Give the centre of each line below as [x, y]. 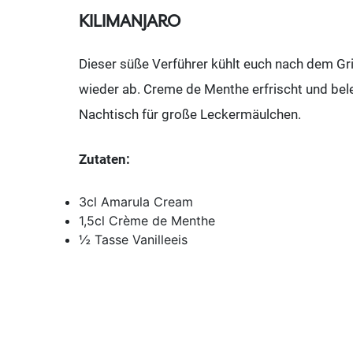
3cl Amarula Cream [136, 201]
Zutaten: [104, 160]
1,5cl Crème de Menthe [147, 220]
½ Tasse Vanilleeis [133, 239]
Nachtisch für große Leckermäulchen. [190, 114]
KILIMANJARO [130, 22]
